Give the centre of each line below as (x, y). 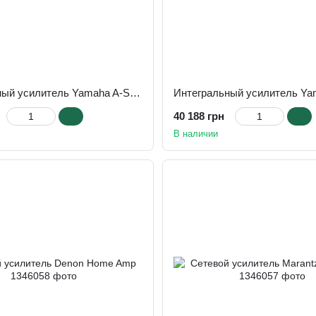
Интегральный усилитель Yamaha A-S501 (135, 93)
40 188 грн (199, 116)
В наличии (196, 134)
